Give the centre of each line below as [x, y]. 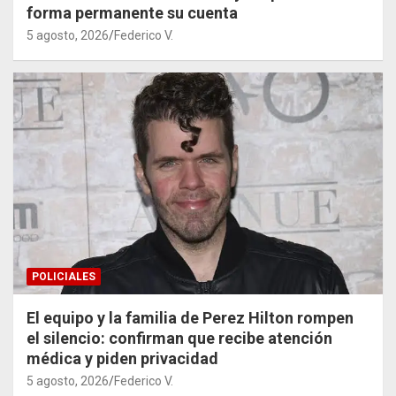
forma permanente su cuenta [132, 13]
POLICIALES [64, 277]
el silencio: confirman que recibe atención [179, 339]
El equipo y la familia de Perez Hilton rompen [190, 318]
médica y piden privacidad [122, 359]
